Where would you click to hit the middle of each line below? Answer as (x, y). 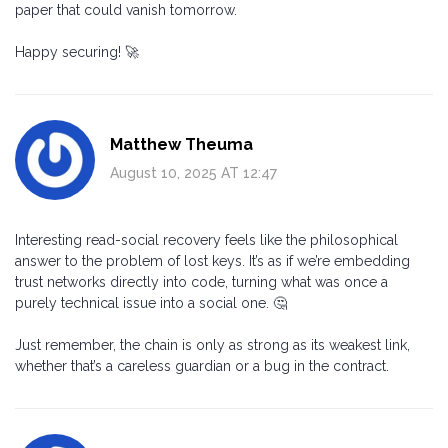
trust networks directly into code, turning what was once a (201, 281)
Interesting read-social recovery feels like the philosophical (206, 239)
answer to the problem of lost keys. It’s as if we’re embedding (212, 260)
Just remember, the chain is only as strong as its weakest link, (212, 344)
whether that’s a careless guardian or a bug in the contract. (202, 365)
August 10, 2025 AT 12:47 (193, 172)
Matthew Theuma (181, 144)
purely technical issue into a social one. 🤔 (151, 302)
